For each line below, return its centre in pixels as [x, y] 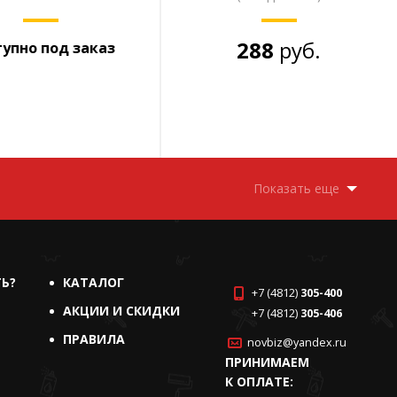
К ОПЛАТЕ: [259, 381]
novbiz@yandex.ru [296, 343]
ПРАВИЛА [93, 339]
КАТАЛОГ [93, 282]
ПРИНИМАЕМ [267, 362]
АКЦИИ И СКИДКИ [121, 311]
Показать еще [296, 188]
